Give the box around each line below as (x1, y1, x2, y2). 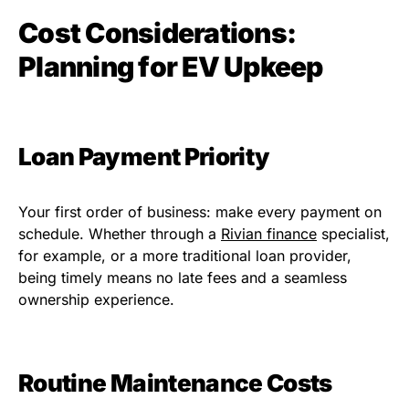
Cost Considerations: (18, 16, 296, 50)
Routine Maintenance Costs (18, 369, 332, 398)
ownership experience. (18, 290, 174, 309)
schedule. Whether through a (18, 225, 221, 244)
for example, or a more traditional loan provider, (18, 246, 351, 266)
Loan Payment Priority (18, 142, 270, 172)
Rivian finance (221, 225, 317, 244)
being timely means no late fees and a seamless (18, 268, 347, 288)
